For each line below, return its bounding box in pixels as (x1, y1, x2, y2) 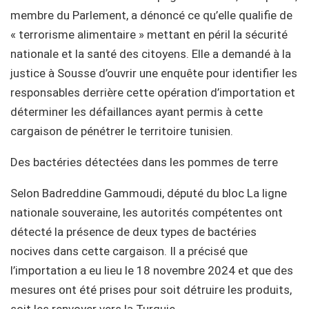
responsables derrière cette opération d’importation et (10, 85, 295, 99)
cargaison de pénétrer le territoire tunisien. (10, 123, 233, 138)
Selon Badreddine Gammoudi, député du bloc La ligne (10, 186, 287, 200)
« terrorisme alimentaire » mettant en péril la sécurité (10, 27, 288, 41)
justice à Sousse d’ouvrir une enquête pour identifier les (10, 66, 297, 80)
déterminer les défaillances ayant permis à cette (10, 104, 263, 119)
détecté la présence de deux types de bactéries (10, 224, 257, 239)
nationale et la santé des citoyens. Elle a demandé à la (10, 46, 291, 61)
